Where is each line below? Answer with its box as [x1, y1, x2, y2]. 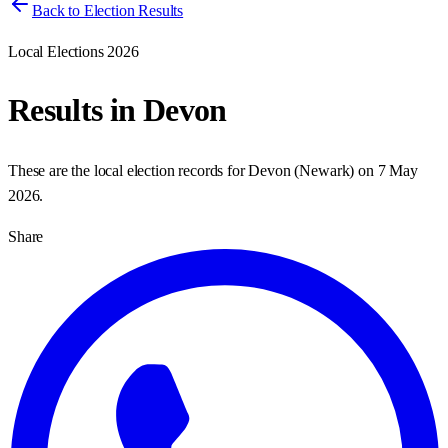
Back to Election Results [32, 2, 184, 19]
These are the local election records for [8, 161, 249, 179]
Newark [299, 161, 350, 179]
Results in [8, 92, 143, 129]
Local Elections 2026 [8, 43, 139, 60]
